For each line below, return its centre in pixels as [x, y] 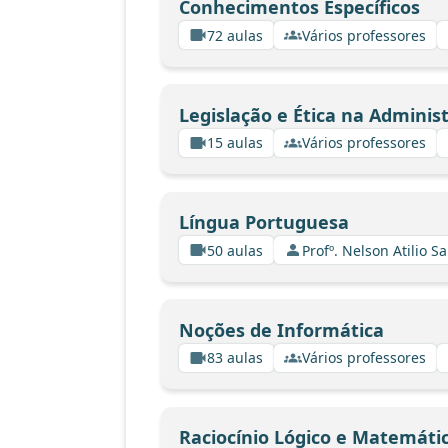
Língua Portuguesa [263, 222]
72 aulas [235, 35]
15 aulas [235, 142]
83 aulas [235, 357]
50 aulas [235, 250]
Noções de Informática [281, 329]
